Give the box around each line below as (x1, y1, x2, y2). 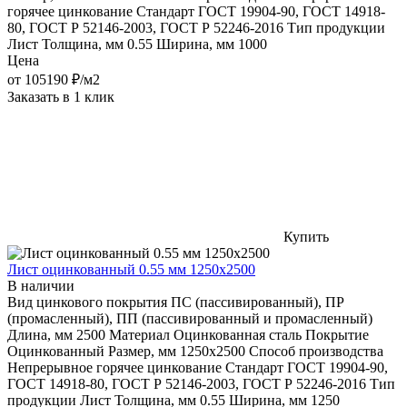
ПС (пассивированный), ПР (171, 293, 344, 310)
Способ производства (249, 342, 383, 359)
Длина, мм (7, 326, 73, 342)
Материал (109, 326, 170, 342)
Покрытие (305, 326, 369, 342)
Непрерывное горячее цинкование (7, 359, 222, 375)
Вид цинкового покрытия (7, 293, 167, 310)
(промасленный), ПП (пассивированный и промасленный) (7, 310, 372, 326)
